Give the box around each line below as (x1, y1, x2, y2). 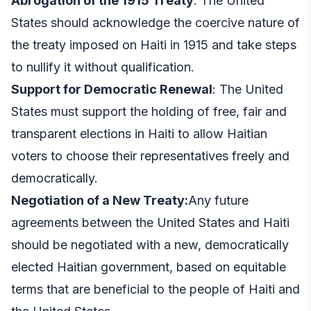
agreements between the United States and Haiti (11, 215, 289, 230)
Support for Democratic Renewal (11, 81, 212, 96)
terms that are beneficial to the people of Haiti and (11, 281, 300, 296)
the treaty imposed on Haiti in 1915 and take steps (11, 37, 296, 52)
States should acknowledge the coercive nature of (11, 15, 300, 30)
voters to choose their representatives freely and (11, 148, 289, 163)
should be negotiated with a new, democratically (11, 237, 289, 252)
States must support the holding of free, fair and (11, 103, 287, 119)
